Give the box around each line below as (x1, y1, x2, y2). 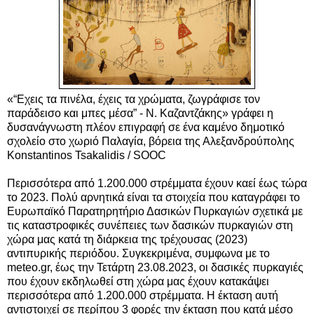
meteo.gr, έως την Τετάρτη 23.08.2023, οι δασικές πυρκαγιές (7, 261, 303, 273)
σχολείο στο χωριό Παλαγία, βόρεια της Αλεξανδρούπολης (7, 135, 294, 147)
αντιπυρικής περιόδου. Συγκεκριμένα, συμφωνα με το (7, 247, 270, 259)
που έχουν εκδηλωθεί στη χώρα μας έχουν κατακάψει (7, 275, 269, 287)
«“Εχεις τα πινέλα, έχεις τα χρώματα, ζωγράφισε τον (7, 93, 260, 105)
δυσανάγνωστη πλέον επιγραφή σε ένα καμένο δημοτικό (7, 121, 285, 133)
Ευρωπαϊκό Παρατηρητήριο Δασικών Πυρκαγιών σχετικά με (7, 205, 303, 217)
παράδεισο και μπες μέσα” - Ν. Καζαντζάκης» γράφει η (7, 107, 273, 119)
